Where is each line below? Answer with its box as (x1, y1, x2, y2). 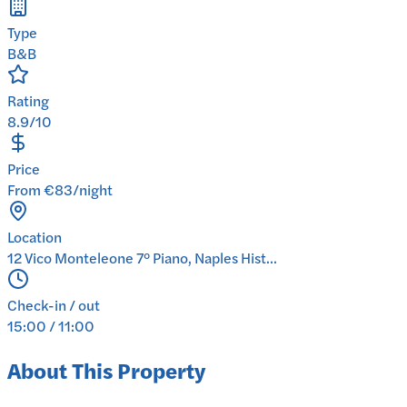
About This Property (7, 354, 205, 386)
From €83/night (7, 179, 113, 201)
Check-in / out (7, 294, 100, 316)
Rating (7, 90, 49, 112)
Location (7, 226, 62, 248)
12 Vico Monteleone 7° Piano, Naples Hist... (7, 247, 277, 269)
